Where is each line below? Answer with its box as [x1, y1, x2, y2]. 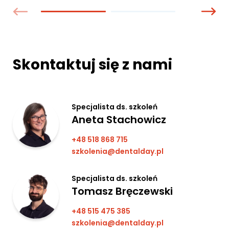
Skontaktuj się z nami [13, 54, 172, 75]
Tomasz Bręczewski [72, 184, 173, 198]
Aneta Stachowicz [72, 112, 166, 127]
